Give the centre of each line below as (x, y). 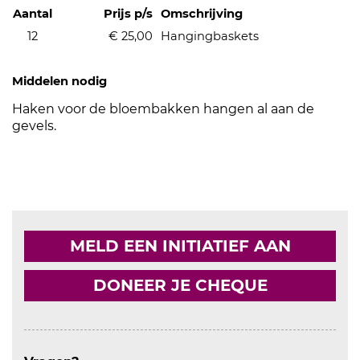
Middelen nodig (59, 81)
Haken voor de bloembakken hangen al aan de (163, 109)
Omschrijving (202, 14)
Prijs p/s (128, 14)
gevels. (34, 126)
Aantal (32, 14)
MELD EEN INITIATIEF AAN (180, 246)
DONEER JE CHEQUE (180, 285)
